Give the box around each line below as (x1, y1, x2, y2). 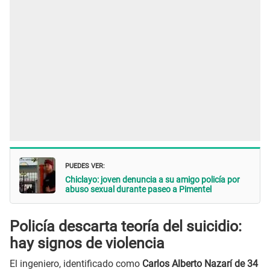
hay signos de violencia (10, 234, 165, 252)
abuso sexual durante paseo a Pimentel (65, 184, 212, 195)
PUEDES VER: (65, 159, 105, 171)
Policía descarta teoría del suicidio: (10, 217, 242, 235)
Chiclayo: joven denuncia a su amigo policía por (65, 175, 240, 185)
